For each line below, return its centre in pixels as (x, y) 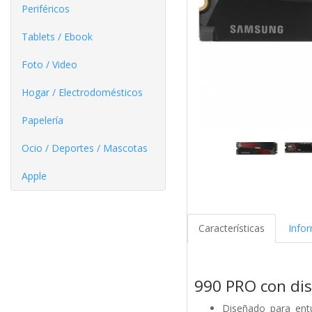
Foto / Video (49, 64)
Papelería (42, 120)
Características (231, 228)
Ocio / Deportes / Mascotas (85, 148)
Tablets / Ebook (57, 36)
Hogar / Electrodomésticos (82, 92)
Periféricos (46, 8)
